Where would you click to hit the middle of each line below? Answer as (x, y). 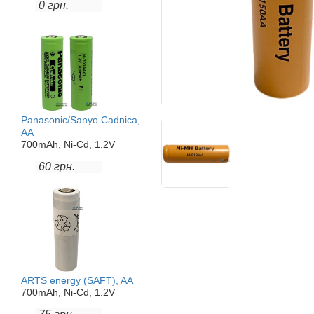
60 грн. (57, 166)
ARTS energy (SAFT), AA (77, 281)
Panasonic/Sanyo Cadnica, (81, 120)
